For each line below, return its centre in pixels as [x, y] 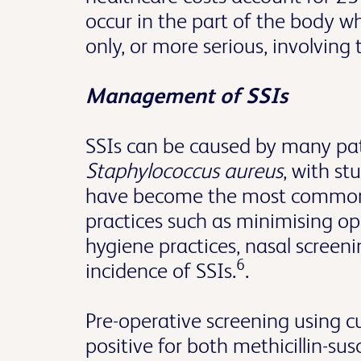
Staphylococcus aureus [184, 170]
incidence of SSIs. [161, 270]
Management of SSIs [187, 95]
